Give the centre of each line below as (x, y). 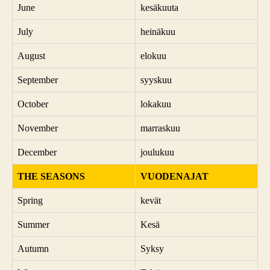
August (31, 55)
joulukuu (157, 152)
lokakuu (156, 104)
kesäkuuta (159, 7)
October (33, 104)
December (37, 152)
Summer (33, 224)
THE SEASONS (51, 176)
